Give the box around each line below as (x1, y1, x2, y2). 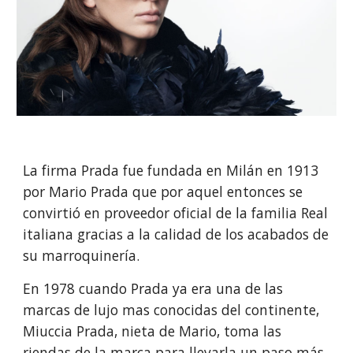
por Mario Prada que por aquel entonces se (23, 182, 303, 202)
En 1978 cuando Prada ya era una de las (23, 279, 284, 299)
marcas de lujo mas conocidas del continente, (23, 300, 320, 320)
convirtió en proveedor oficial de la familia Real (23, 203, 329, 223)
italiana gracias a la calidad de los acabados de (23, 225, 329, 244)
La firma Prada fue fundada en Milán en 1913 (23, 161, 319, 180)
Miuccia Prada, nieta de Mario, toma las (23, 321, 282, 341)
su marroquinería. (23, 246, 144, 266)
